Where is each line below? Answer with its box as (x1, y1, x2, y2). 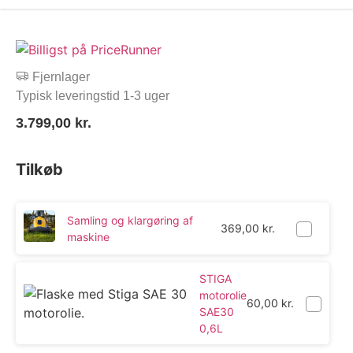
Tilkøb (16, 159, 63, 179)
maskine (67, 229, 110, 243)
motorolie (199, 288, 247, 302)
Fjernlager (32, 70, 90, 84)
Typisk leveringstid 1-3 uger (16, 89, 169, 103)
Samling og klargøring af (67, 213, 193, 227)
